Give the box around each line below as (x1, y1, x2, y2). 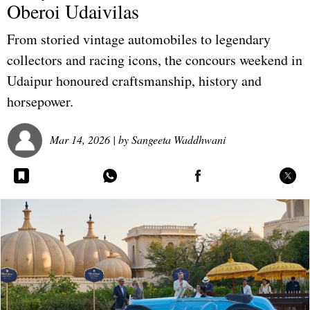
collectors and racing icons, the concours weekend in (7, 51, 302, 70)
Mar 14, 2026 (50, 131, 110, 147)
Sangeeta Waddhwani (131, 131, 226, 147)
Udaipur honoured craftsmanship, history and (7, 71, 262, 91)
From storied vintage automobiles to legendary (7, 30, 271, 49)
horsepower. (7, 92, 73, 111)
